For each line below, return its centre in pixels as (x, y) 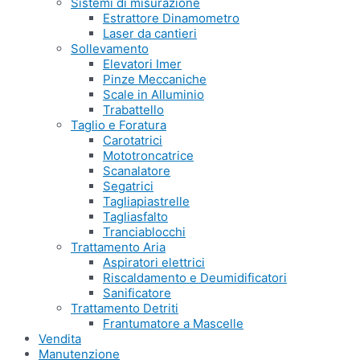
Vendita (60, 339)
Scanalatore (137, 171)
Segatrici (128, 186)
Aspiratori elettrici (154, 262)
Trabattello (133, 110)
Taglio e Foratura (119, 125)
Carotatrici (133, 140)
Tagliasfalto (135, 217)
